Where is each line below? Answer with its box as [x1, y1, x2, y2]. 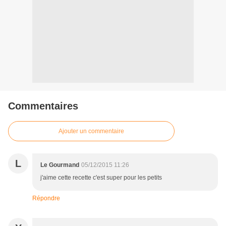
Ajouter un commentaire [59, 127, 124, 135]
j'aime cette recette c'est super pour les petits [40, 174, 162, 181]
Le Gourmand [40, 161, 79, 168]
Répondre [32, 194, 60, 202]
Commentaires [8, 100, 78, 111]
